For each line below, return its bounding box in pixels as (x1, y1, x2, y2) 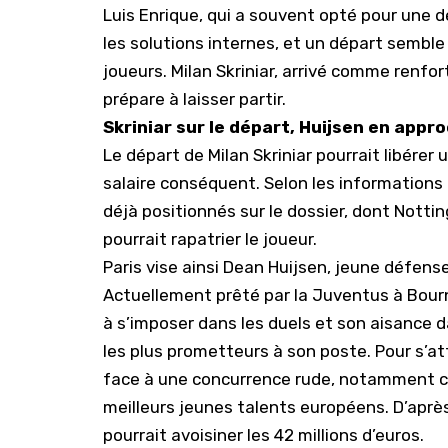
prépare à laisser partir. (103, 89, 290, 109)
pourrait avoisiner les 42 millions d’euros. (103, 425, 428, 445)
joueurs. (103, 61, 171, 81)
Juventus (312, 285, 389, 305)
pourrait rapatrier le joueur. (103, 229, 321, 249)
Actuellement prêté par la (103, 285, 312, 305)
